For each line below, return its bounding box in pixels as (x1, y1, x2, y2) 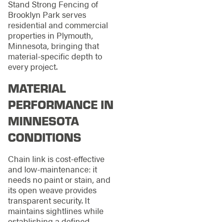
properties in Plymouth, (7, 29, 93, 41)
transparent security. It (7, 194, 90, 207)
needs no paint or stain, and (7, 173, 111, 186)
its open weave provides (7, 184, 97, 196)
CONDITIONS (7, 129, 81, 145)
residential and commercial (7, 18, 108, 31)
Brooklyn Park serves (7, 8, 86, 20)
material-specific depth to (7, 50, 102, 62)
